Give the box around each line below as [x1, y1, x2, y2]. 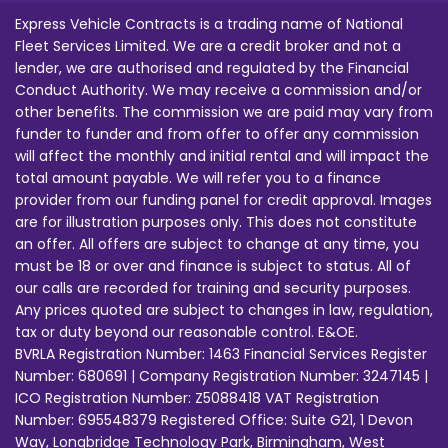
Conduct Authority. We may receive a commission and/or [15, 79, 422, 100]
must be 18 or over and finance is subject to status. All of [15, 255, 411, 276]
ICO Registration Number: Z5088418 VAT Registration [15, 387, 379, 408]
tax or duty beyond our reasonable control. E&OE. [15, 321, 358, 342]
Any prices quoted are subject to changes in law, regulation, [15, 299, 433, 320]
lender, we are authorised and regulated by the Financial [15, 57, 409, 78]
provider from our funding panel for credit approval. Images [15, 189, 432, 210]
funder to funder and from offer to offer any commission [15, 123, 419, 144]
